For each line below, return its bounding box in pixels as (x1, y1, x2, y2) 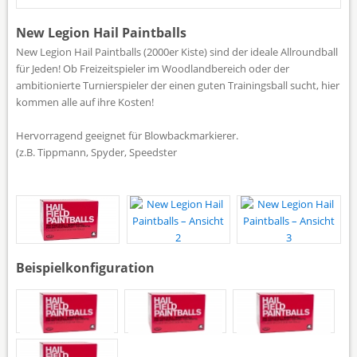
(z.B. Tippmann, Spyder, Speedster (16, 144, 177, 159)
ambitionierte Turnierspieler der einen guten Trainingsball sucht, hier (16, 77, 339, 92)
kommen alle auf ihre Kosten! (16, 94, 154, 109)
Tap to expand (144, 163, 213, 178)
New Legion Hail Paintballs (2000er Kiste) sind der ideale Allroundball (16, 44, 338, 59)
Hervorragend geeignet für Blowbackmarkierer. (16, 127, 238, 143)
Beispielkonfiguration (16, 258, 155, 277)
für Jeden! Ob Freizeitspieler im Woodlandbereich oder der (16, 61, 289, 76)
